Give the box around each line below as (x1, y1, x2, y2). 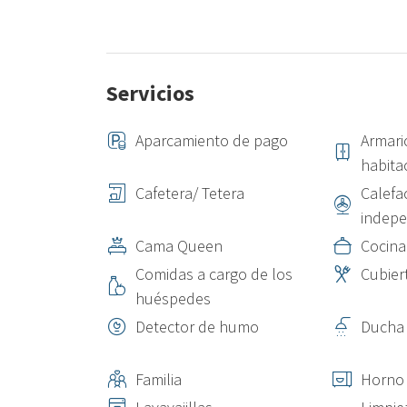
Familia (135, 369, 182, 390)
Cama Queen (135, 235, 223, 256)
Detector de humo (135, 316, 259, 337)
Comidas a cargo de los (135, 263, 293, 284)
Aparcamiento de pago (135, 130, 288, 151)
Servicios (106, 79, 194, 107)
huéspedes (135, 288, 211, 309)
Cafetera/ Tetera (135, 183, 244, 203)
